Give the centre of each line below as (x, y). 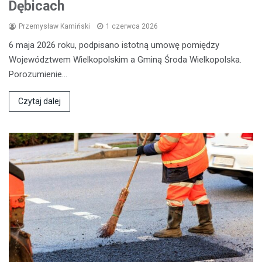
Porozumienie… (38, 74)
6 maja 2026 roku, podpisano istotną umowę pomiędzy (114, 45)
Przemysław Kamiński (54, 26)
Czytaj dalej (39, 101)
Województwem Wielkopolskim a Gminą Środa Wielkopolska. (125, 59)
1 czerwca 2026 (132, 26)
